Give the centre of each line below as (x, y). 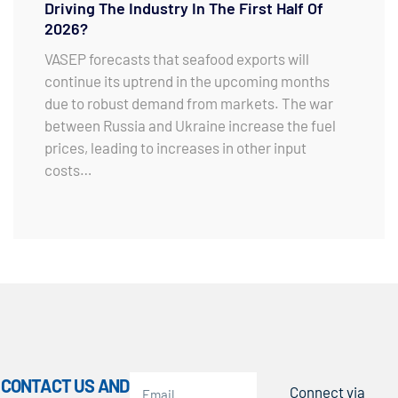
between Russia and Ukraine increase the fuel (190, 125)
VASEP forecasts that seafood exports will (177, 58)
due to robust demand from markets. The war (189, 103)
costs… (68, 169)
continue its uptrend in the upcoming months (187, 80)
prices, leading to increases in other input (175, 147)
